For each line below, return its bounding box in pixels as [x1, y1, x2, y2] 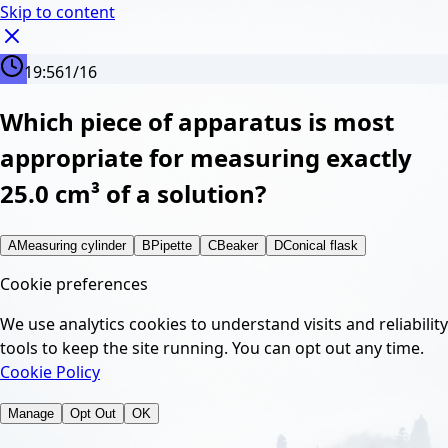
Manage [8, 405, 54, 421]
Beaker [217, 237, 258, 253]
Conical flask [283, 237, 358, 253]
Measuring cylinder [17, 237, 126, 253]
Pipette [151, 237, 192, 253]
